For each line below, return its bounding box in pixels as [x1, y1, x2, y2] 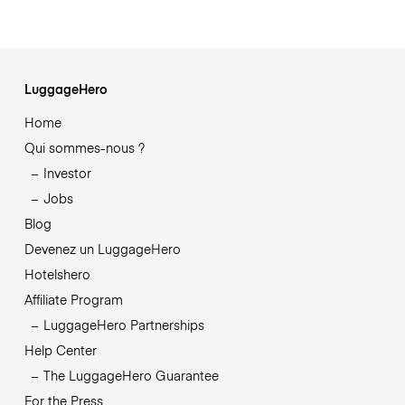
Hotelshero [24, 265, 90, 284]
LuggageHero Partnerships [42, 316, 204, 334]
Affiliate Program [24, 290, 123, 309]
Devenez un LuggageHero [24, 240, 181, 259]
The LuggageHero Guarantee [42, 366, 219, 385]
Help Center [24, 341, 97, 360]
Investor [42, 164, 91, 183]
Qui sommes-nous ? [24, 138, 145, 157]
